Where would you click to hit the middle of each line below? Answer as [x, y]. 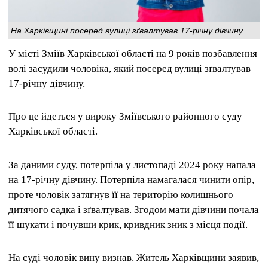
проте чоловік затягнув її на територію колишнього [121, 194]
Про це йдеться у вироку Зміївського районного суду [125, 117]
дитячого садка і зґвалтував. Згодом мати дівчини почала [134, 209]
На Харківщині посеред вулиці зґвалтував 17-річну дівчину [127, 30]
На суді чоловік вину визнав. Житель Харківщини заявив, [134, 257]
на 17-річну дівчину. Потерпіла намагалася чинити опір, [131, 179]
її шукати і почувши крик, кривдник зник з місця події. [128, 224]
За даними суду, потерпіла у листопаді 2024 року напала [132, 165]
